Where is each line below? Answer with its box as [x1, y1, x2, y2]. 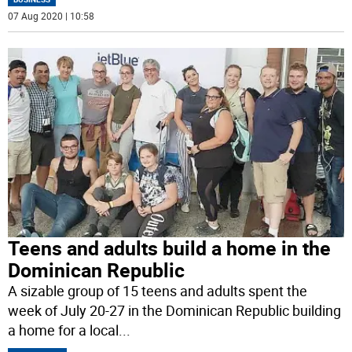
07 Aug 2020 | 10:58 [8, 9, 95, 23]
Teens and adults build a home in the [8, 234, 332, 261]
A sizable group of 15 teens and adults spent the [8, 280, 308, 300]
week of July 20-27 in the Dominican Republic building [8, 300, 342, 320]
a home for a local [8, 320, 119, 339]
